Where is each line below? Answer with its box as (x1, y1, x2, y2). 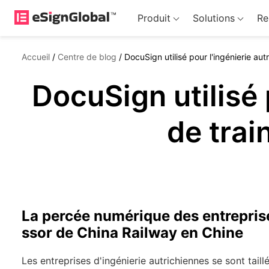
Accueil (22, 52, 50, 62)
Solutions (192, 12, 235, 24)
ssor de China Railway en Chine (22, 224, 243, 241)
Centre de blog (58, 52, 116, 62)
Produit (137, 12, 171, 24)
